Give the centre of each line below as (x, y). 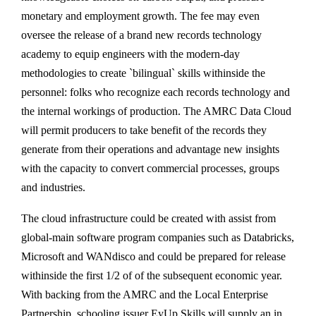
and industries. (53, 187)
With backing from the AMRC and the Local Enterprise (145, 294)
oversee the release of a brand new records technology (141, 35)
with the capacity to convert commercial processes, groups (150, 168)
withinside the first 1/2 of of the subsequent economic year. (152, 275)
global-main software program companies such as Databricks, (158, 237)
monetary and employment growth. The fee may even (140, 16)
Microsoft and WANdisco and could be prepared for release (153, 256)
